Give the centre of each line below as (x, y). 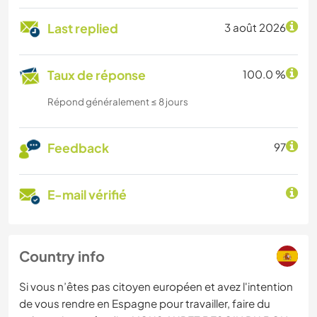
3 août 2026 (255, 28)
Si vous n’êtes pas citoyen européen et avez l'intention (156, 287)
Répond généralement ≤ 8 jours (118, 102)
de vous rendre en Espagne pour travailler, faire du (145, 304)
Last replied (83, 29)
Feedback (78, 148)
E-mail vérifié (87, 195)
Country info (62, 256)
